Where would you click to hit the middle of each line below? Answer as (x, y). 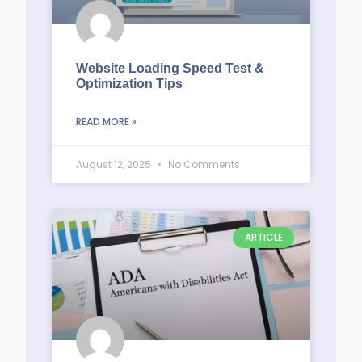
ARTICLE (263, 238)
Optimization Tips (129, 84)
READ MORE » (106, 122)
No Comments (203, 164)
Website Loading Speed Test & (170, 68)
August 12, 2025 (115, 164)
